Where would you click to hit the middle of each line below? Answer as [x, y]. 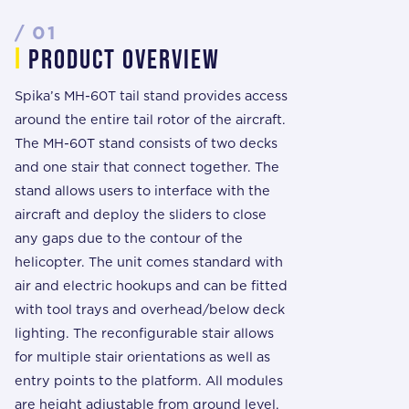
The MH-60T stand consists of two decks [146, 142]
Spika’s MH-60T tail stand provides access [151, 95]
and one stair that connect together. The [147, 166]
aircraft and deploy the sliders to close [141, 214]
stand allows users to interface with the [142, 190]
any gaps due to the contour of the [129, 237]
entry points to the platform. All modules [149, 380]
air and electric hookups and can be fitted [151, 285]
